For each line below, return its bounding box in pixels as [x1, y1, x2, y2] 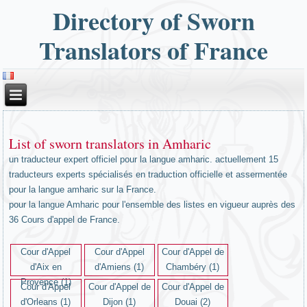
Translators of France [39, 32, 268, 68]
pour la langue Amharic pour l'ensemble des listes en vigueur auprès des [9, 199, 296, 210]
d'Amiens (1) [95, 262, 145, 272]
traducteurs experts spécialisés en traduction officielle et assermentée [9, 169, 288, 180]
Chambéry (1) [166, 262, 220, 272]
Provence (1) [20, 277, 71, 287]
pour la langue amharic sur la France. [9, 184, 157, 195]
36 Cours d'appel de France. [9, 214, 121, 225]
